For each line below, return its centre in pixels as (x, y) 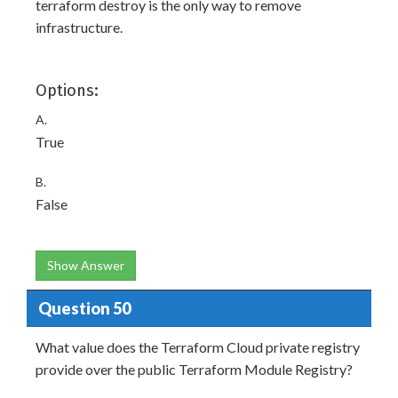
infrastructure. (79, 27)
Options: (67, 91)
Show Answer (86, 265)
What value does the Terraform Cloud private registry (198, 347)
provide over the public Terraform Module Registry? (194, 369)
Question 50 (84, 308)
